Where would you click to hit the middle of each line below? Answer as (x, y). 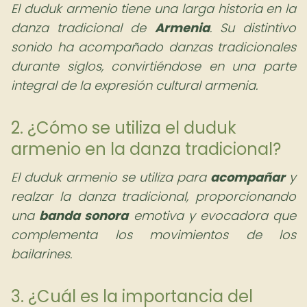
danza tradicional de (83, 28)
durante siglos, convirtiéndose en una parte (153, 66)
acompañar (248, 177)
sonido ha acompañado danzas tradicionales (153, 47)
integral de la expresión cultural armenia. (134, 85)
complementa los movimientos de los (153, 235)
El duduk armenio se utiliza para (111, 177)
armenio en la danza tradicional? (146, 149)
